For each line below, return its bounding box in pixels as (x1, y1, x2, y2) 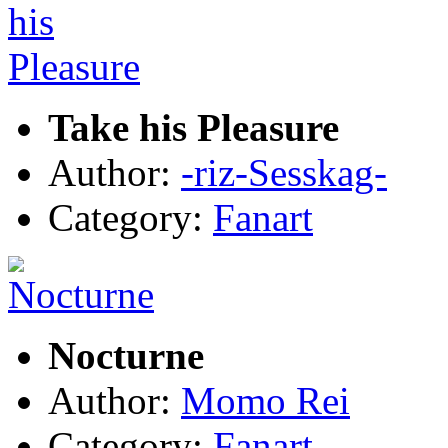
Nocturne (48, 333, 204, 377)
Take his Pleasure (48, 105, 339, 149)
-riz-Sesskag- (181, 150, 387, 194)
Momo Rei (181, 378, 350, 422)
